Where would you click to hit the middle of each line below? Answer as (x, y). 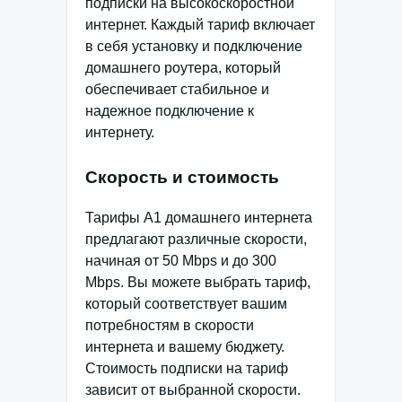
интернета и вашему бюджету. (185, 346)
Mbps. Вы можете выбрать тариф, (198, 282)
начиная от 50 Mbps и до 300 (181, 260)
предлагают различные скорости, (196, 239)
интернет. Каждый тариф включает (200, 24)
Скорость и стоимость (182, 177)
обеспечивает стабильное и (177, 89)
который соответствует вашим (186, 303)
